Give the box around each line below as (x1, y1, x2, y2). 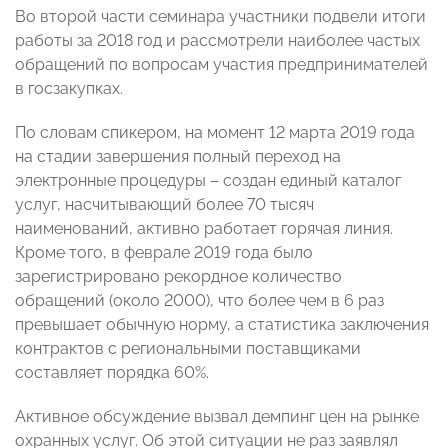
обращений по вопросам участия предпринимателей (15, 55, 428, 75)
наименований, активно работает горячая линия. (15, 219, 393, 239)
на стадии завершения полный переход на (15, 147, 341, 167)
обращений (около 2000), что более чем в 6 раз (15, 291, 384, 311)
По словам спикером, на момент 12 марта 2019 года (15, 123, 415, 143)
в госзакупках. (15, 79, 123, 99)
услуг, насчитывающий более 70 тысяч (15, 195, 314, 215)
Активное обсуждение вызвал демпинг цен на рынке (15, 407, 419, 427)
